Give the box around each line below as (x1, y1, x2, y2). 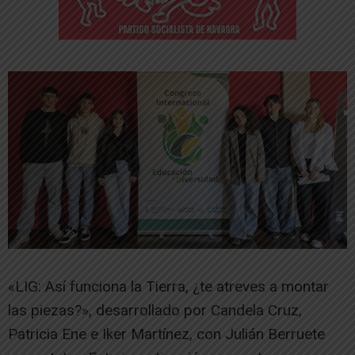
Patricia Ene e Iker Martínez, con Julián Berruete (8, 325, 325, 344)
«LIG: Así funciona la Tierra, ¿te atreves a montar (8, 277, 329, 296)
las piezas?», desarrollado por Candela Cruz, (8, 301, 302, 320)
